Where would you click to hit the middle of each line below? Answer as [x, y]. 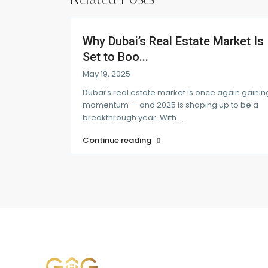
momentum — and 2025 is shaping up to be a [170, 105]
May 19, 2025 [106, 74]
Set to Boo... [115, 57]
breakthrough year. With [130, 117]
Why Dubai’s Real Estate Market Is [173, 41]
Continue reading [118, 140]
